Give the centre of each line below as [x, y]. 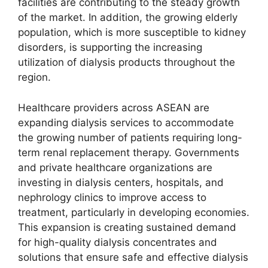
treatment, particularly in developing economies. [134, 212]
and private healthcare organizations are [115, 167]
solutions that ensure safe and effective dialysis [133, 257]
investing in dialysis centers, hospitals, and [121, 182]
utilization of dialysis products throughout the [127, 62]
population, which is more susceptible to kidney [132, 32]
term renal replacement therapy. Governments [129, 152]
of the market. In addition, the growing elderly [128, 17]
